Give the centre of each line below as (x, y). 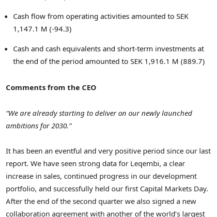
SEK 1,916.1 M (155, 61)
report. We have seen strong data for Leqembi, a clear (95, 163)
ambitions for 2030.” (39, 125)
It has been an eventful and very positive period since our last (108, 150)
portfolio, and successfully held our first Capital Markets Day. (107, 188)
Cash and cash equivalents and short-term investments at (108, 49)
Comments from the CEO (51, 87)
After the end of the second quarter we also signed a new (101, 201)
